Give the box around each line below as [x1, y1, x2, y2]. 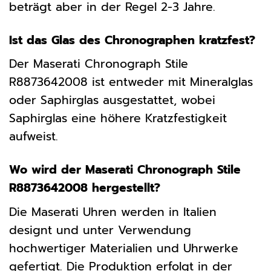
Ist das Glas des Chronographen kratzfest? [9, 31, 255, 49]
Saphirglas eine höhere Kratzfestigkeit [9, 109, 227, 128]
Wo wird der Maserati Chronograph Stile [9, 161, 241, 179]
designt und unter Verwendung [9, 221, 191, 239]
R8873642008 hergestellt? [9, 179, 160, 197]
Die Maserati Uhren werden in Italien [9, 203, 217, 221]
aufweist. [9, 128, 58, 146]
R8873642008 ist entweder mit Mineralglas [9, 73, 253, 91]
